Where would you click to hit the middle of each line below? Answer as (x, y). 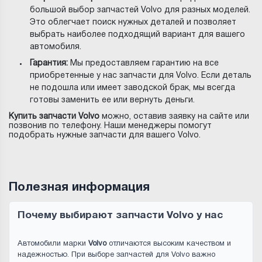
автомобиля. (56, 47)
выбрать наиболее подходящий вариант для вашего (138, 35)
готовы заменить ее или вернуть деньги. (113, 100)
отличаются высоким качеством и (169, 244)
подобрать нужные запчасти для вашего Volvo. (105, 135)
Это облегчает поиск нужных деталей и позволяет (133, 22)
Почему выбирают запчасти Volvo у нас (120, 216)
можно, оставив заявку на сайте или (174, 117)
